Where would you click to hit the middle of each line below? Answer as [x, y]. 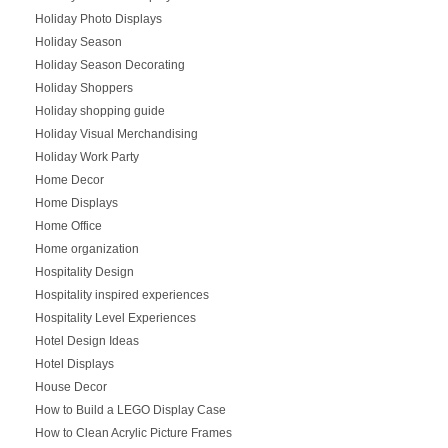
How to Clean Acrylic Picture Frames [133, 432]
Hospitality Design [84, 271]
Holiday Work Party [86, 156]
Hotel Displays [74, 363]
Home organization [86, 248]
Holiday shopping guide [99, 110]
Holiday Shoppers [83, 87]
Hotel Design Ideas [86, 340]
